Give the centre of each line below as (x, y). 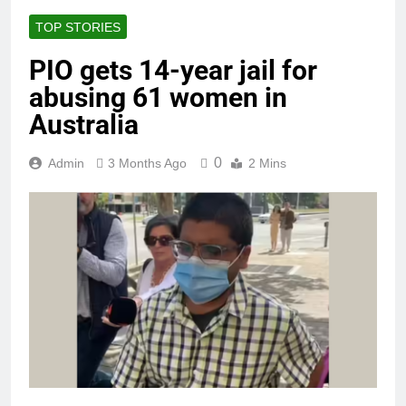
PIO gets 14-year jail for (173, 71)
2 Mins (267, 164)
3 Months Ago (147, 164)
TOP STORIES (78, 28)
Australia (84, 125)
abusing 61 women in (158, 98)
